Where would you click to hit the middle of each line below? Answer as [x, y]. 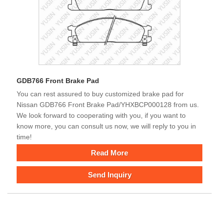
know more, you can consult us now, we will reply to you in [106, 126]
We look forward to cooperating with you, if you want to [101, 115]
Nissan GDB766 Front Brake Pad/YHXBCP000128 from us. [108, 104]
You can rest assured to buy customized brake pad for [100, 94]
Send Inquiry [109, 175]
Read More [109, 153]
